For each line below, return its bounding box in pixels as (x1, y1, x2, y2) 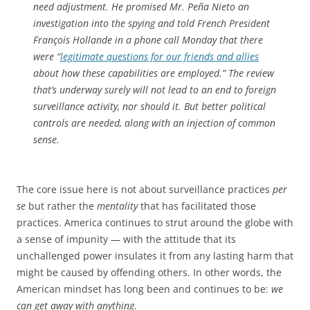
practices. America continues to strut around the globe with (17, 215, 293, 229)
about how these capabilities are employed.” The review (33, 66, 274, 80)
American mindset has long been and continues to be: (17, 282, 271, 295)
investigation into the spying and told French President (33, 16, 270, 30)
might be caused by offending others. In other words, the (17, 265, 282, 279)
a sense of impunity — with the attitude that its (17, 232, 236, 246)
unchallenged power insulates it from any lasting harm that (17, 248, 293, 262)
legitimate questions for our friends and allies (60, 49, 259, 63)
